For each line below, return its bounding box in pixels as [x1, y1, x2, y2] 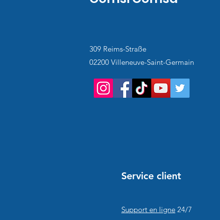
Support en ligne [121, 205, 175, 214]
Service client [121, 170, 181, 182]
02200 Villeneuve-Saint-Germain [89, 57, 194, 67]
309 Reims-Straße [89, 44, 146, 54]
